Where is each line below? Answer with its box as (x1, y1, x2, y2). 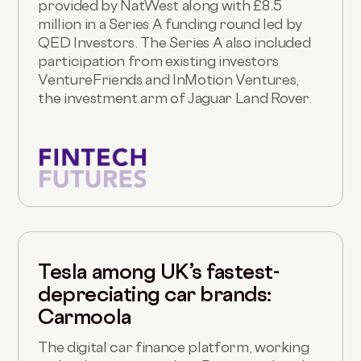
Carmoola (38, 305, 131, 330)
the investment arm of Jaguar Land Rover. (38, 89, 312, 107)
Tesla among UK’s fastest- (38, 259, 280, 284)
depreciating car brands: (38, 282, 272, 307)
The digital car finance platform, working (38, 338, 309, 356)
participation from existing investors (38, 52, 279, 70)
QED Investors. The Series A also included (38, 34, 311, 52)
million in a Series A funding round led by (38, 15, 303, 33)
